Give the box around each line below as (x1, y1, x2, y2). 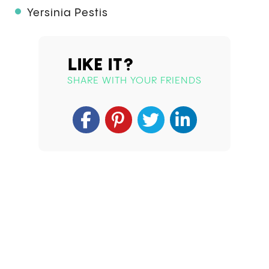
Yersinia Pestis (27, 7, 108, 19)
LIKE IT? (67, 54, 134, 74)
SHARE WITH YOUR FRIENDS (67, 76, 202, 86)
